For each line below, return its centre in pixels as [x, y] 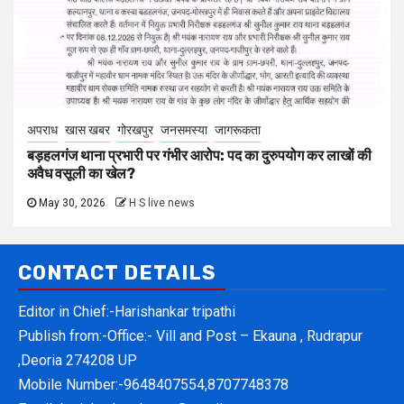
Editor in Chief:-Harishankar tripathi [127, 311]
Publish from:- [63, 335]
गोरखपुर [135, 129]
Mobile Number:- [71, 384]
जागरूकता [238, 129]
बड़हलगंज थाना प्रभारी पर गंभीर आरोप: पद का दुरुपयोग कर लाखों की [199, 155]
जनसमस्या [184, 129]
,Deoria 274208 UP [78, 360]
